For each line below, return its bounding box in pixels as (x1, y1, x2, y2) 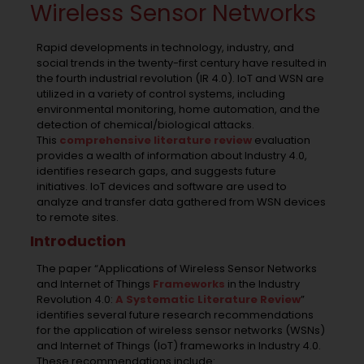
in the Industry (224, 276, 300, 292)
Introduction (30, 231, 127, 252)
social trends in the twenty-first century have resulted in (36, 55, 327, 71)
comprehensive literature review (58, 132, 252, 149)
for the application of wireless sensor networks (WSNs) (36, 323, 325, 339)
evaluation (251, 132, 310, 149)
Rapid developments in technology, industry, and (36, 40, 294, 56)
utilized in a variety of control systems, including (36, 86, 285, 102)
